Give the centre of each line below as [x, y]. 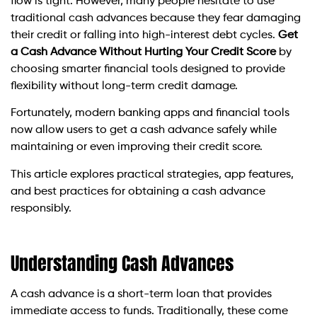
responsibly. [41, 208]
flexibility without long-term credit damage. [124, 86]
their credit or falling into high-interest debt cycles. [144, 35]
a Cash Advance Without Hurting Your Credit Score [143, 52]
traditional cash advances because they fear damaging [156, 18]
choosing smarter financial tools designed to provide [148, 69]
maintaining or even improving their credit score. [137, 148]
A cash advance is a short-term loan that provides [141, 294]
